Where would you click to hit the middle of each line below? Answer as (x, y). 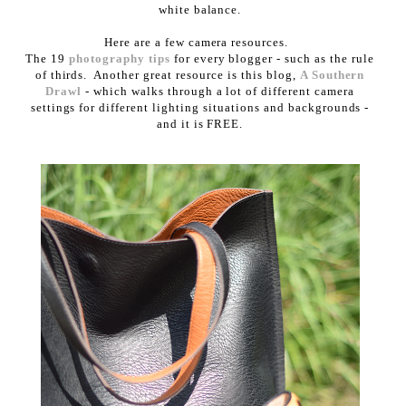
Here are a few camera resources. (200, 42)
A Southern (332, 74)
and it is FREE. (200, 123)
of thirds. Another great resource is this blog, (167, 74)
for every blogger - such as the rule (272, 58)
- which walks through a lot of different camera (218, 91)
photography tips (120, 58)
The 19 (47, 58)
